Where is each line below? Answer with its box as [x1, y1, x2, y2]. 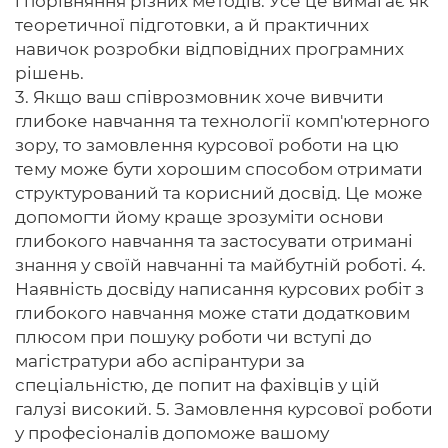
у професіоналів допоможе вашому [15, 423, 329, 443]
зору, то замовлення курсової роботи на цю [15, 135, 399, 155]
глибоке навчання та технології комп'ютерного [15, 111, 430, 131]
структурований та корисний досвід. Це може [15, 183, 423, 203]
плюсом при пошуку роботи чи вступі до [15, 327, 372, 347]
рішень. [15, 63, 84, 83]
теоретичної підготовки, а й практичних [15, 15, 369, 35]
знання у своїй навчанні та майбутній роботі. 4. [15, 255, 426, 275]
